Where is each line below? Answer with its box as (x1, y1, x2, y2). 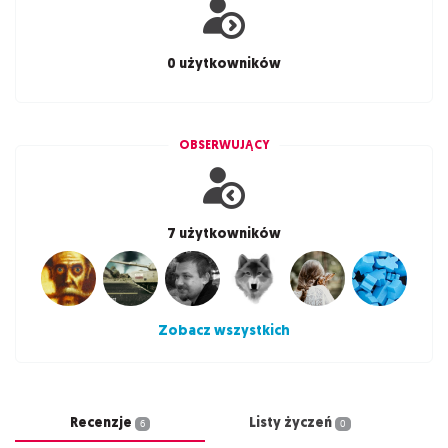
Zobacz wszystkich (158, 321, 290, 341)
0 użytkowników (167, 54, 281, 73)
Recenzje (70, 413, 136, 433)
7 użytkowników (167, 224, 281, 243)
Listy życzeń (249, 413, 336, 433)
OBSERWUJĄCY (178, 137, 270, 153)
